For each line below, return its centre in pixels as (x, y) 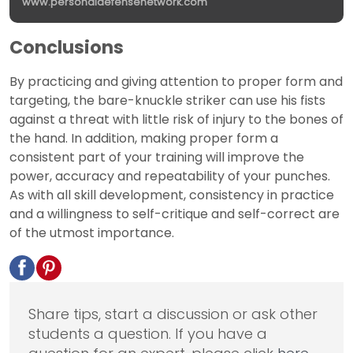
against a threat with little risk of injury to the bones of (176, 120)
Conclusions (67, 48)
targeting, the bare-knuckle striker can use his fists (167, 101)
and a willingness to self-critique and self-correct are (175, 214)
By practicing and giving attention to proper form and (176, 82)
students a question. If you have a (148, 334)
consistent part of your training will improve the (157, 158)
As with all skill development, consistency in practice (172, 195)
